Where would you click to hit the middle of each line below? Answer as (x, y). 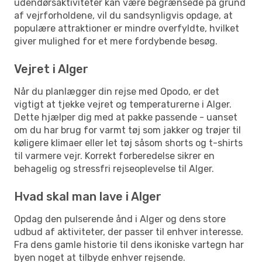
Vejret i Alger (51, 69)
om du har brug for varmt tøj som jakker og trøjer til (127, 130)
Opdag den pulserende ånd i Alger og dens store (120, 219)
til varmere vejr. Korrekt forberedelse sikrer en (114, 156)
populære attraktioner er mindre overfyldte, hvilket (127, 28)
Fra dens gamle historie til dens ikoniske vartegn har (129, 244)
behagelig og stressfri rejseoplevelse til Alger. (114, 168)
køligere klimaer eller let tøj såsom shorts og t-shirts (128, 143)
